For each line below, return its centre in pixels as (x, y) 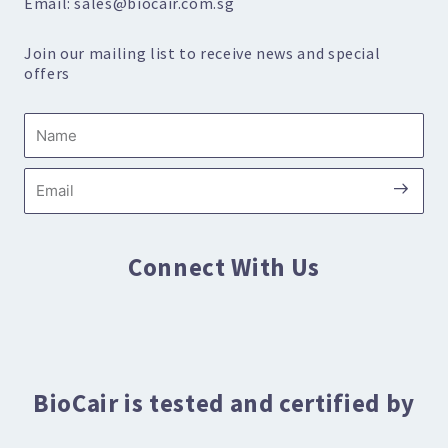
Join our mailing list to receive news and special (202, 52)
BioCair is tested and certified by (224, 402)
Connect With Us (224, 266)
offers (47, 72)
